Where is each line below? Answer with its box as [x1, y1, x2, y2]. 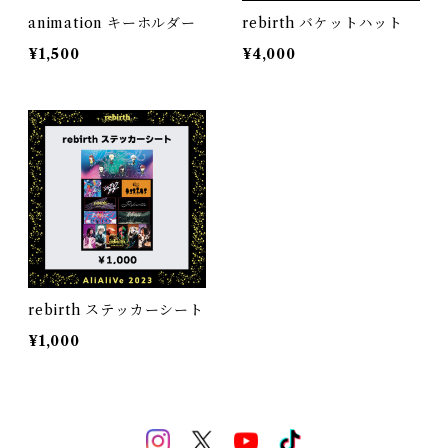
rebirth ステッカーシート [28, 300, 204, 319]
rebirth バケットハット [242, 13, 403, 32]
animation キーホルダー [28, 13, 196, 32]
